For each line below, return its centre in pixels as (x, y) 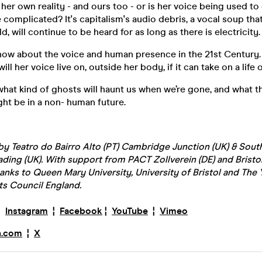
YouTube (130, 211)
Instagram (27, 211)
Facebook (81, 211)
